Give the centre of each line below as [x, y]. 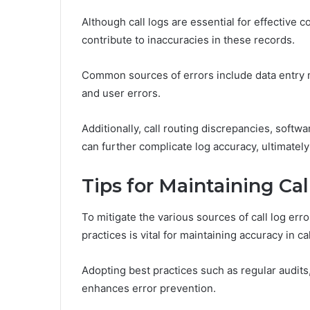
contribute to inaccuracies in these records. [188, 40]
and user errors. [121, 93]
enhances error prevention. [149, 288]
